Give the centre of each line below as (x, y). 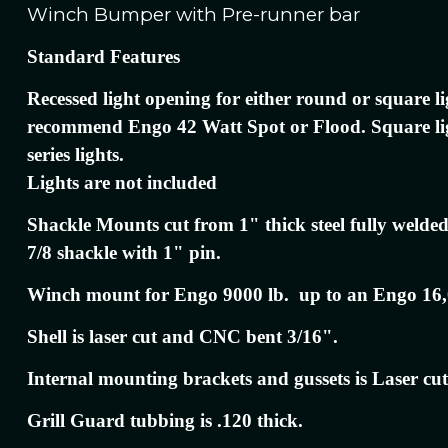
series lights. (76, 154)
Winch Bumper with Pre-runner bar (194, 14)
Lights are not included (122, 182)
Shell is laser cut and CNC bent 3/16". (183, 336)
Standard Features (104, 56)
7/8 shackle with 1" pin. (124, 252)
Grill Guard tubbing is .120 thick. (165, 420)
